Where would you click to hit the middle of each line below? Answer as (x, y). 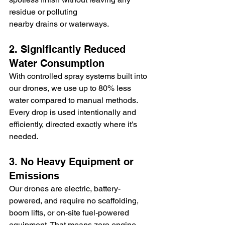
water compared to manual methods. (74, 100)
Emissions (34, 176)
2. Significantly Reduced (69, 49)
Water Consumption (57, 63)
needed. (24, 136)
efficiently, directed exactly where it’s (74, 124)
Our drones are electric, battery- (65, 188)
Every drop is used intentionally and (74, 112)
